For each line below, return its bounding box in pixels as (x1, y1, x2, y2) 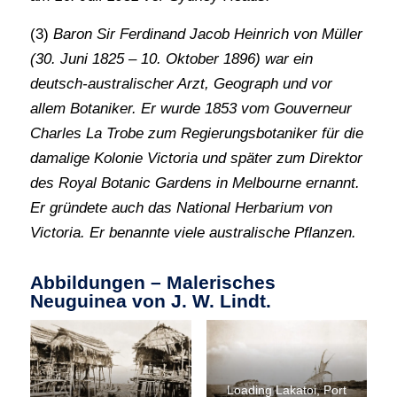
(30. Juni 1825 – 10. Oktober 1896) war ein (29, 50, 313, 67)
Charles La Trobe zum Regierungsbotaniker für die (29, 124, 363, 142)
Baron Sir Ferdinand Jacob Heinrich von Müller (52, 25, 362, 43)
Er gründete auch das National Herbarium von (29, 198, 332, 216)
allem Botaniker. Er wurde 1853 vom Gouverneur (29, 99, 352, 117)
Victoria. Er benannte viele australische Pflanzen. (29, 223, 356, 241)
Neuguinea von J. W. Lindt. (29, 291, 271, 312)
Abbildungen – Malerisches (29, 272, 276, 293)
